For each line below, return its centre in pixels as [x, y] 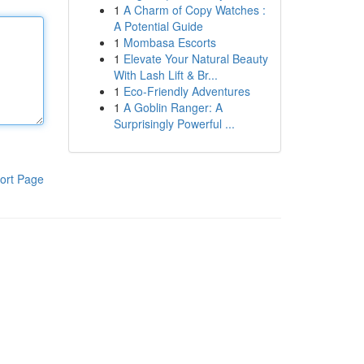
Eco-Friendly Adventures [186, 91]
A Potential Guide [158, 26]
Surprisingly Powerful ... [174, 123]
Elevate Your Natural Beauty [195, 58]
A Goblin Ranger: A [173, 107]
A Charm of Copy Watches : [194, 10]
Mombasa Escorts [169, 42]
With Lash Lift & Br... [165, 75]
